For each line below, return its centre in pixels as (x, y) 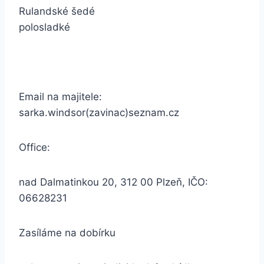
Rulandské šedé (57, 11)
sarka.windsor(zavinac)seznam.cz (99, 113)
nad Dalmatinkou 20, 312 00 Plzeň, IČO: (113, 182)
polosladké (44, 27)
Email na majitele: (60, 97)
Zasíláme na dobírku (67, 233)
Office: (34, 147)
